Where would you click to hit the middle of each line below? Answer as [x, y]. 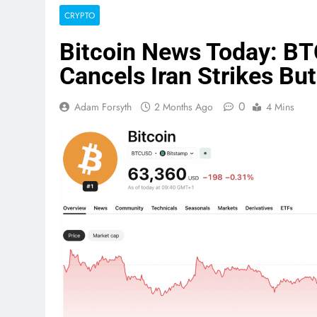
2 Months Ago [184, 106]
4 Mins [280, 106]
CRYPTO [80, 15]
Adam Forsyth [103, 106]
